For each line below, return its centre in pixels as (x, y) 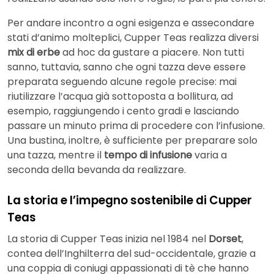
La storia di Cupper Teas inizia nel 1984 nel (108, 239)
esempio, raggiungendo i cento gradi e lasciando (123, 111)
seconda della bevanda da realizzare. (97, 169)
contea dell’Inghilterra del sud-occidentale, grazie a (131, 254)
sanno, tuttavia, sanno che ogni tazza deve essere (127, 67)
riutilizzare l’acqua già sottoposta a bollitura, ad (120, 96)
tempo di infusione (148, 155)
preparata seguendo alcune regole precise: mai (122, 81)
